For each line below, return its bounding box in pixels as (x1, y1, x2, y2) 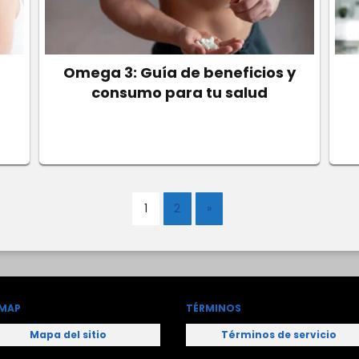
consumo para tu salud (91, 83, 268, 103)
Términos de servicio (220, 327, 337, 341)
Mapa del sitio (29, 327, 107, 341)
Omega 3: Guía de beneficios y (63, 63, 296, 83)
